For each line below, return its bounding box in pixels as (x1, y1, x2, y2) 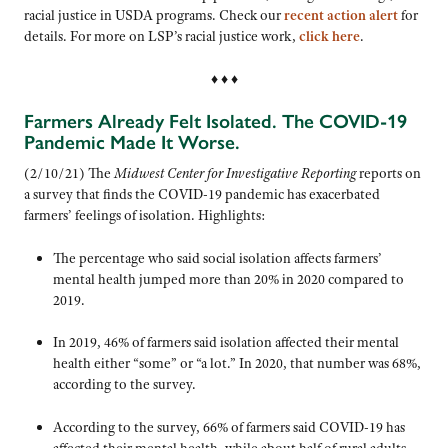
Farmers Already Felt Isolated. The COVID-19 (24, 110, 407, 134)
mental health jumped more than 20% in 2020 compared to (52, 269, 404, 288)
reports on (356, 163, 421, 182)
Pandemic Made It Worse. (24, 131, 240, 155)
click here (299, 27, 360, 46)
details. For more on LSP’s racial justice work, (24, 27, 299, 46)
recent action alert (284, 6, 398, 25)
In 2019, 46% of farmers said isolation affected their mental (52, 333, 399, 352)
